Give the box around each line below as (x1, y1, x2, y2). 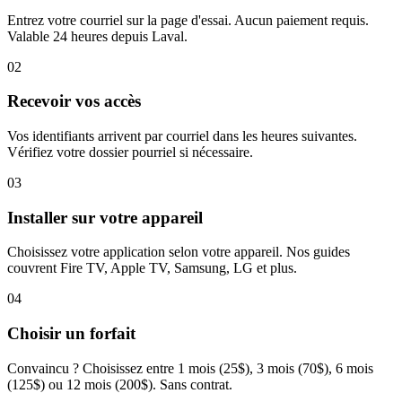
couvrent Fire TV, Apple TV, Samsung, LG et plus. (7, 260, 297, 276)
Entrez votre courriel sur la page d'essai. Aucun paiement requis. (7, 12, 369, 28)
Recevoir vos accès (7, 92, 141, 111)
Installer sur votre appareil (7, 207, 203, 227)
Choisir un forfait (7, 324, 135, 344)
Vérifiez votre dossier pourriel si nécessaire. (7, 144, 253, 160)
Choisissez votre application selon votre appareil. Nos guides (7, 244, 350, 260)
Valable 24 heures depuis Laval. (7, 28, 188, 44)
